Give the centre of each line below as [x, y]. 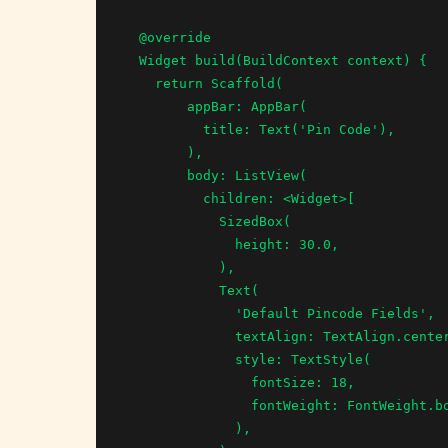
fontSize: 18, [187, 382]
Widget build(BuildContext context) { [131, 60]
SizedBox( [171, 221]
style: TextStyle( [179, 359]
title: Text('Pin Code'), [163, 129]
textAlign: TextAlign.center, [179, 336]
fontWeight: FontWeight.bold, [187, 405]
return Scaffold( [139, 83]
